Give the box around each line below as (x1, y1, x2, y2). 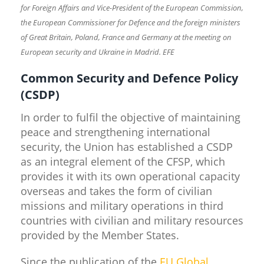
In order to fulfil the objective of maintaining (21, 110, 240, 124)
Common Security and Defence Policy (21, 70, 238, 86)
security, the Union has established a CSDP (21, 139, 233, 154)
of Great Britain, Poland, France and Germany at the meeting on (21, 31, 232, 42)
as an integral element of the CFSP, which (21, 154, 225, 169)
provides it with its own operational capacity (21, 169, 240, 183)
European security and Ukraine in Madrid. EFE (21, 46, 176, 57)
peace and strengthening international (21, 124, 210, 139)
